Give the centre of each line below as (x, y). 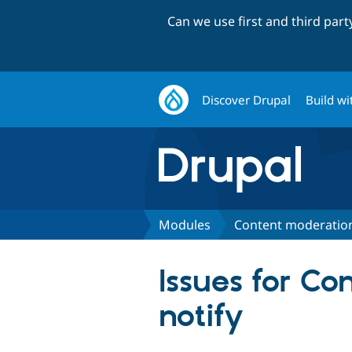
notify (201, 317)
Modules (185, 224)
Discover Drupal (247, 99)
